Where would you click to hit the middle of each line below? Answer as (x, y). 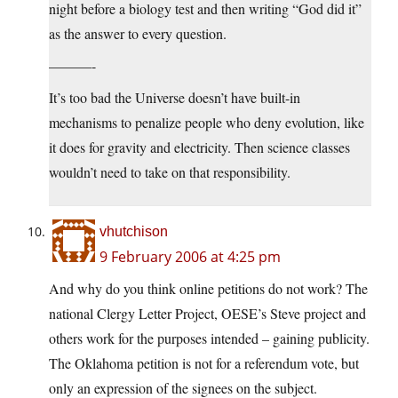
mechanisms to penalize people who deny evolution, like (207, 123)
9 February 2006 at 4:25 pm (190, 257)
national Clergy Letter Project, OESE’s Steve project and (207, 314)
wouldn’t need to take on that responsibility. (170, 172)
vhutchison (134, 232)
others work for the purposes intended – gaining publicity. (209, 338)
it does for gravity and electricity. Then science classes (199, 147)
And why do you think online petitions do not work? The (208, 289)
